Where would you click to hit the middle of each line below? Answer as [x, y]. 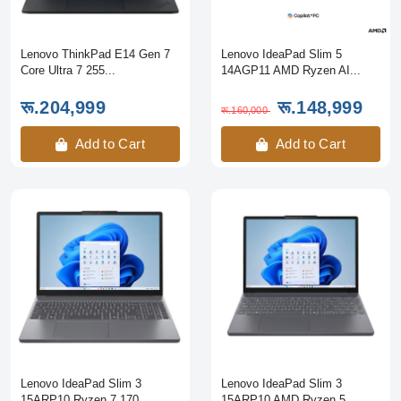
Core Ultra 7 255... [68, 70]
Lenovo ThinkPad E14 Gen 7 [95, 54]
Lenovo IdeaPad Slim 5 [282, 54]
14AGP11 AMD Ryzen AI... [291, 70]
